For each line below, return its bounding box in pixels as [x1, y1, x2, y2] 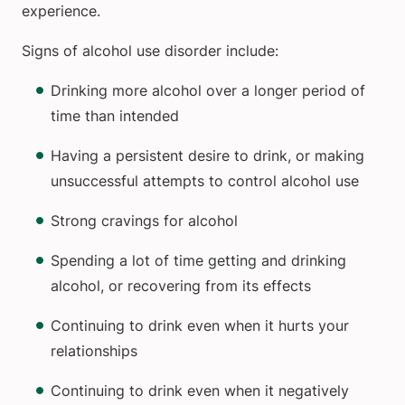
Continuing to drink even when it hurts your [51, 316, 349, 335]
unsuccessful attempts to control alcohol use [51, 172, 359, 191]
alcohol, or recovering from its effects [51, 277, 311, 296]
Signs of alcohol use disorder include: [22, 42, 278, 61]
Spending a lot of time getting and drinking [51, 251, 346, 270]
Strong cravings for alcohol [51, 212, 238, 231]
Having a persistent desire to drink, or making [51, 146, 364, 165]
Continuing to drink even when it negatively [51, 381, 349, 400]
